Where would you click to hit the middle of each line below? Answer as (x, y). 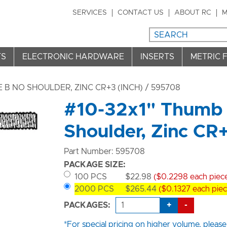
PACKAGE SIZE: (95, 165)
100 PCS (91, 177)
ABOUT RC (193, 13)
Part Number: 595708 (104, 152)
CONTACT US (141, 13)
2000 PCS (94, 189)
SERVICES (90, 13)
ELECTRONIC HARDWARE (73, 56)
